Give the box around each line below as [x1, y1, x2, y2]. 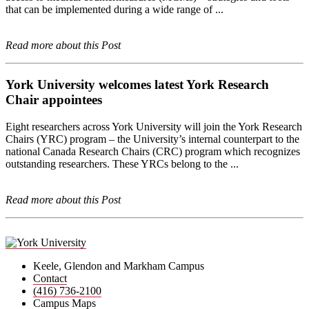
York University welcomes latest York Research [6, 77, 269, 92]
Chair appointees [6, 92, 102, 108]
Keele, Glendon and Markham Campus [33, 259, 204, 272]
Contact [33, 272, 67, 284]
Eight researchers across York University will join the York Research [6, 120, 302, 132]
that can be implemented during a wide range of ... [6, 3, 223, 16]
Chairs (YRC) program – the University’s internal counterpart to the [6, 132, 299, 145]
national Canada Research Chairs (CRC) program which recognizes [6, 145, 300, 157]
